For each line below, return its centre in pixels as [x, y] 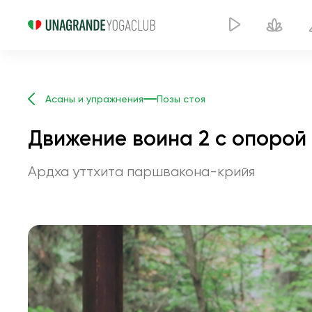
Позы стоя [181, 99]
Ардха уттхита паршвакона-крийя [141, 172]
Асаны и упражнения [94, 99]
